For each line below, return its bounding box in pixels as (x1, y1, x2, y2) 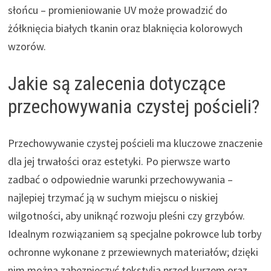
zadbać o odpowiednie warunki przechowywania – (7, 172, 233, 186)
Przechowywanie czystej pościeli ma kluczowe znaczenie (7, 135, 263, 150)
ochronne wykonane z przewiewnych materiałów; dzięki (7, 244, 258, 259)
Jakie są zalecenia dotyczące (7, 71, 226, 95)
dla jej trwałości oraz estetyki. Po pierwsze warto (7, 154, 230, 168)
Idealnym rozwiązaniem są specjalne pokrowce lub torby (7, 226, 261, 241)
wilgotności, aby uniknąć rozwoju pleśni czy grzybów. (7, 208, 245, 223)
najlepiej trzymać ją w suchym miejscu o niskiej (7, 190, 218, 204)
